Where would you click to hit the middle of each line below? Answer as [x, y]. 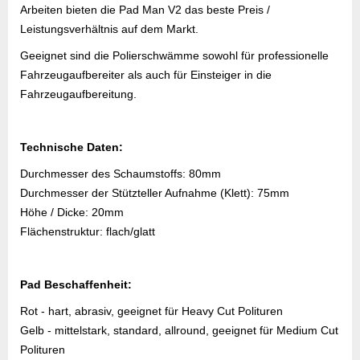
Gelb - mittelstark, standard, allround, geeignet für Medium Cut [179, 330]
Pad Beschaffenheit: [76, 284]
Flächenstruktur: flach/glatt [88, 231]
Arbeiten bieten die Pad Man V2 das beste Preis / [145, 10]
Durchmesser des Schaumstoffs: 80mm [121, 174]
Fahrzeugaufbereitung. [78, 94]
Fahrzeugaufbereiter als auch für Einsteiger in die [146, 75]
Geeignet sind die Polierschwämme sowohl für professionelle [174, 55]
